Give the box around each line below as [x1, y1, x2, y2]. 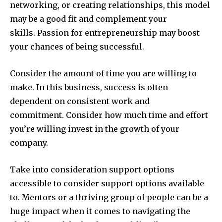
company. [10, 138, 48, 148]
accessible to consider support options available [10, 178, 204, 189]
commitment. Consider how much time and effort [10, 110, 208, 120]
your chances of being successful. [10, 42, 144, 52]
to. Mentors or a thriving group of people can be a [10, 192, 208, 203]
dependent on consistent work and [10, 96, 150, 107]
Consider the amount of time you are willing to [10, 68, 197, 79]
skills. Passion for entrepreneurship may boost [10, 28, 200, 38]
